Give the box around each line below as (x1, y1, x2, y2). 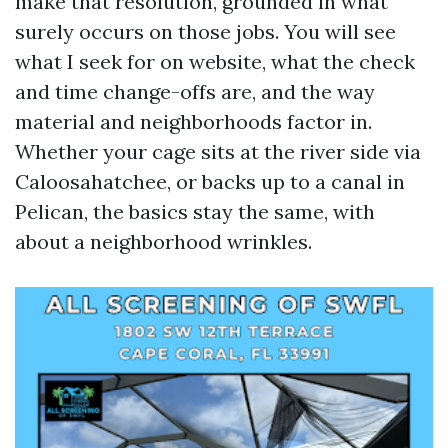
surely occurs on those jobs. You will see (15, 19, 396, 44)
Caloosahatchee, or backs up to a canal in (15, 169, 405, 194)
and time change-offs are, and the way (15, 79, 375, 104)
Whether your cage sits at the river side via (15, 139, 421, 164)
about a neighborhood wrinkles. (15, 229, 312, 254)
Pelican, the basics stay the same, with (15, 199, 375, 224)
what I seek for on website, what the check (15, 49, 415, 74)
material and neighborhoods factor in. (15, 109, 372, 134)
